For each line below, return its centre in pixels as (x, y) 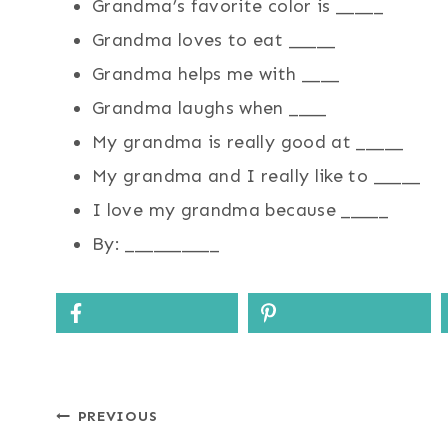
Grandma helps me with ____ (216, 74)
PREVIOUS (117, 416)
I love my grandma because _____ (240, 210)
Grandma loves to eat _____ (214, 40)
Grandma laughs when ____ (209, 108)
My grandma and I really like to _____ (256, 176)
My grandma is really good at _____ (248, 142)
